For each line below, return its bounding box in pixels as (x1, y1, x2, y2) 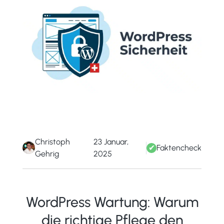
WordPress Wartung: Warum (25, 193, 198, 210)
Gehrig (34, 148, 59, 158)
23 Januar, (93, 136, 128, 146)
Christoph (34, 136, 70, 146)
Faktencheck (156, 142, 202, 152)
